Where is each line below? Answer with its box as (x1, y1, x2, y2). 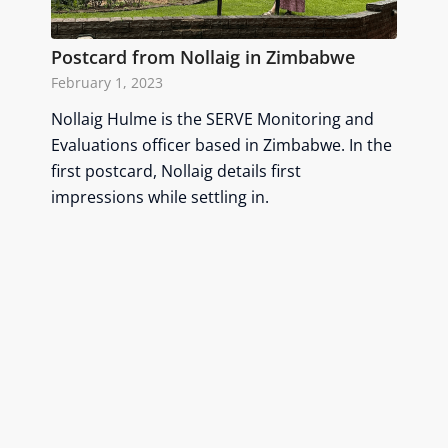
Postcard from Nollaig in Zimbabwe (51, 45, 356, 70)
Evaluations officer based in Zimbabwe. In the (51, 134, 393, 157)
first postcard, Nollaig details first (51, 160, 302, 183)
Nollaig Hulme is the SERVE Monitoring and (51, 108, 375, 131)
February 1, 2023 (51, 73, 164, 93)
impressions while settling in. (51, 186, 270, 209)
